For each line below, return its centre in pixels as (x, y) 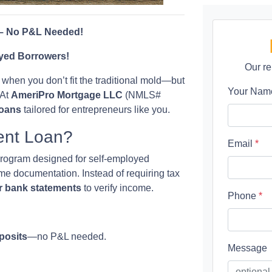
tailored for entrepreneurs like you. (96, 110)
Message (247, 248)
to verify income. (117, 188)
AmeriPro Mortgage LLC (67, 95)
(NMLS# (142, 95)
